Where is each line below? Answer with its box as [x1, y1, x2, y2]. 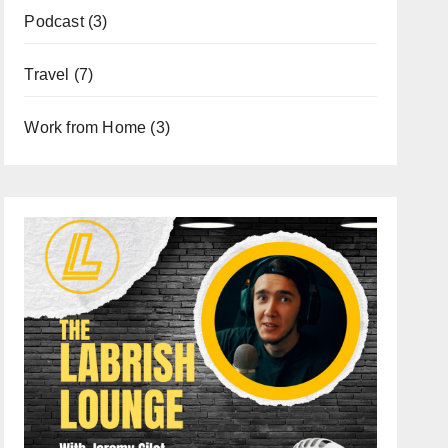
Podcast [24, 12, 84, 30]
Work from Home [24, 118, 147, 136]
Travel [24, 65, 70, 83]
